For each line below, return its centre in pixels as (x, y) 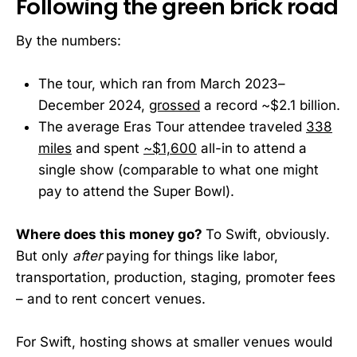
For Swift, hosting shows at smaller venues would (174, 342)
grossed (175, 105)
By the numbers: (69, 40)
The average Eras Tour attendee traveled (172, 126)
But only (44, 255)
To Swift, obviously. (268, 234)
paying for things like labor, (190, 255)
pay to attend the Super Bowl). (136, 191)
